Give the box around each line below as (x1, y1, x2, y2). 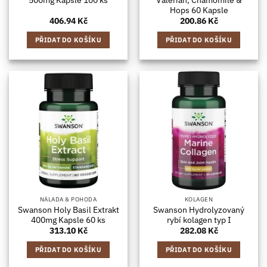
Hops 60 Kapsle (169, 4, 228, 15)
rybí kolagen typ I (166, 215, 231, 226)
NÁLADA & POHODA (39, 195, 97, 204)
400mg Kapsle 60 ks (31, 215, 105, 226)
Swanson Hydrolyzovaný (153, 204, 244, 216)
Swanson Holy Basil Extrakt (17, 204, 119, 216)
